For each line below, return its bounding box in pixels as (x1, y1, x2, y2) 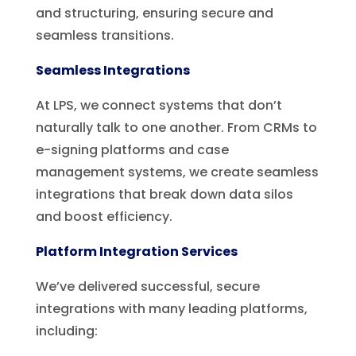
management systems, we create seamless (35, 162, 319, 181)
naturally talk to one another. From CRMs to (35, 118, 317, 137)
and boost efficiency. (35, 207, 172, 226)
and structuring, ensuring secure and (35, 3, 273, 22)
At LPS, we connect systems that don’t (35, 95, 282, 114)
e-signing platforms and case (35, 140, 229, 159)
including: (35, 321, 98, 340)
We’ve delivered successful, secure (35, 277, 260, 296)
